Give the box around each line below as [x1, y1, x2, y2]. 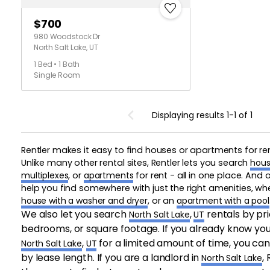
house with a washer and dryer [21, 194, 148, 207]
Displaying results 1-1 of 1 [152, 108, 253, 121]
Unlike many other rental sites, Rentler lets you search [21, 156, 251, 169]
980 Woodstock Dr [34, 31, 101, 42]
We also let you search [21, 207, 129, 221]
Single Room [34, 69, 80, 80]
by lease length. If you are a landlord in [21, 250, 202, 265]
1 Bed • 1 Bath [34, 58, 80, 69]
